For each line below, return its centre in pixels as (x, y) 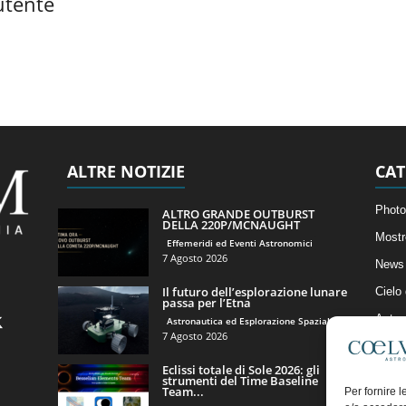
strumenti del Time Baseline (240, 380)
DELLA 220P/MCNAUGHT (231, 224)
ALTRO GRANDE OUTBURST (238, 213)
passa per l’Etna (206, 302)
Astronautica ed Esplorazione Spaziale (251, 320)
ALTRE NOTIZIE (126, 171)
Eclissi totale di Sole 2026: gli (241, 369)
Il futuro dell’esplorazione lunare (254, 291)
